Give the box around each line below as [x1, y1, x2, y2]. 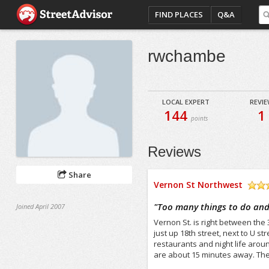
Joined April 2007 [16, 202, 65, 211]
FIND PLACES [155, 9, 204, 20]
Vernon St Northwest [154, 179, 243, 190]
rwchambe [148, 47, 226, 65]
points [190, 114, 208, 122]
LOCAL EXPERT [162, 97, 210, 106]
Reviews [148, 144, 202, 160]
